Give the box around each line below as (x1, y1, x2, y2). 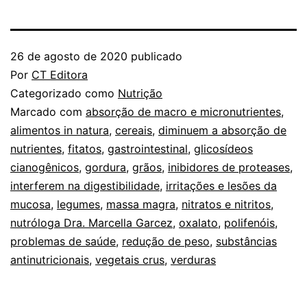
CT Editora (32, 67, 88, 82)
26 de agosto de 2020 (10, 49, 127, 63)
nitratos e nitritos (182, 197, 271, 211)
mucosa (10, 197, 51, 211)
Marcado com (10, 104, 86, 119)
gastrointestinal (108, 141, 188, 156)
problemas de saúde (10, 234, 116, 248)
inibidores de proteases (168, 160, 290, 174)
